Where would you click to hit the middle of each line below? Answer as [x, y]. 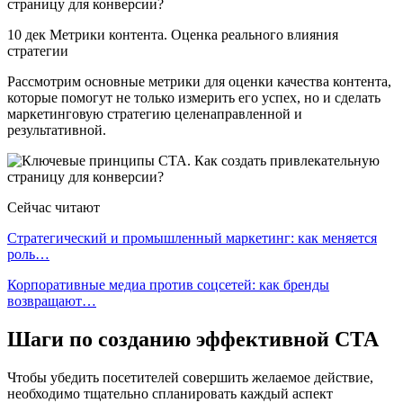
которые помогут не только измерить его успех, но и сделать [194, 97]
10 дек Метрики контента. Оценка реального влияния [173, 34]
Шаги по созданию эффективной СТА [193, 339]
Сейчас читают [54, 207]
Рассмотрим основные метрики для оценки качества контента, [199, 81]
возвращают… [52, 300]
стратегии [38, 50]
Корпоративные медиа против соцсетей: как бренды [168, 284]
